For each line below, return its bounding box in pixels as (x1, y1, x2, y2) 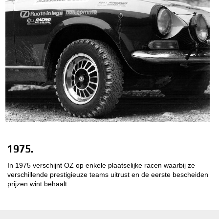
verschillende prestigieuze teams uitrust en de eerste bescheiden (7, 170, 208, 178)
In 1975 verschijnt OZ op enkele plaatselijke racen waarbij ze (7, 161, 195, 169)
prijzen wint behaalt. (7, 179, 69, 188)
